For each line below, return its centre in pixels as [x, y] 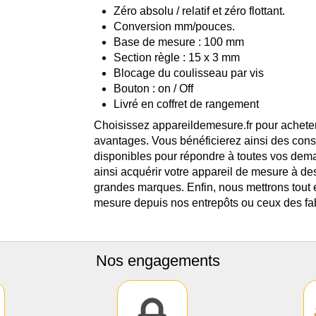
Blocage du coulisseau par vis [189, 73]
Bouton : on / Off [154, 88]
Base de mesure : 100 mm [179, 42]
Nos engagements [158, 260]
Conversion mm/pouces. [175, 26]
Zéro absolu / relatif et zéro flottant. [200, 11]
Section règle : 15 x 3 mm [177, 57]
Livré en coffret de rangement [187, 104]
